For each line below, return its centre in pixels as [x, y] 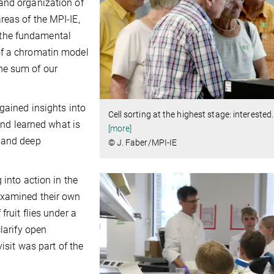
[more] [120, 129]
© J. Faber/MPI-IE [143, 143]
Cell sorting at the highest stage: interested [190, 115]
